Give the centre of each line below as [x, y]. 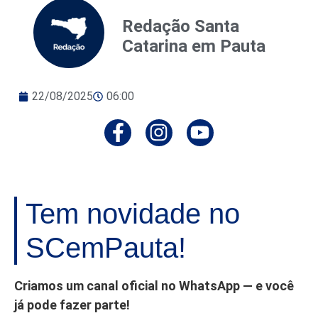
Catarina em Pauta [194, 46]
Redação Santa [181, 26]
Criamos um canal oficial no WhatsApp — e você [154, 286]
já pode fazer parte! [72, 305]
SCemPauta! [106, 248]
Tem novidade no [133, 214]
